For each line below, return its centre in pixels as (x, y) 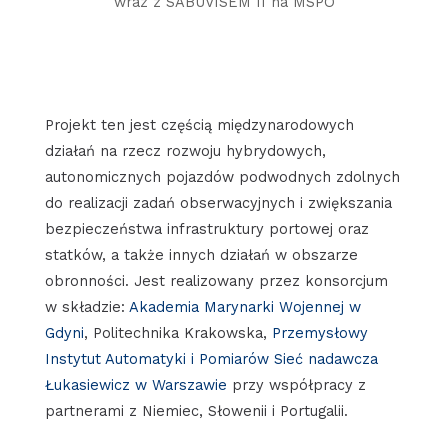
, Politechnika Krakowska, (177, 332)
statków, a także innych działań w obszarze (201, 254)
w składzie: (86, 306)
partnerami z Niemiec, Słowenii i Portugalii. (196, 410)
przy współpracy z (296, 384)
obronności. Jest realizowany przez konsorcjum (216, 280)
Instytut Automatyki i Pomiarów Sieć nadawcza (211, 358)
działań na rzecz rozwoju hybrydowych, (185, 150)
